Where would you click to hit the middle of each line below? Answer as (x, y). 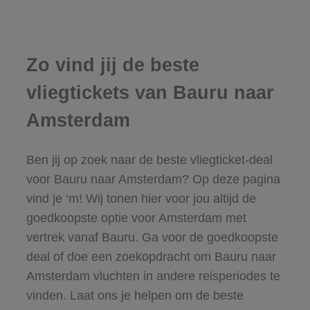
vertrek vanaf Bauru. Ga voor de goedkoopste (152, 237)
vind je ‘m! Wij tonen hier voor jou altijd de (141, 198)
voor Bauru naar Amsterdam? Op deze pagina (153, 179)
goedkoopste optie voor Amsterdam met (136, 218)
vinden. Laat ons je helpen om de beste (135, 295)
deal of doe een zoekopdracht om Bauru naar (151, 256)
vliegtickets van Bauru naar (150, 93)
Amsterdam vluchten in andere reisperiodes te (153, 276)
